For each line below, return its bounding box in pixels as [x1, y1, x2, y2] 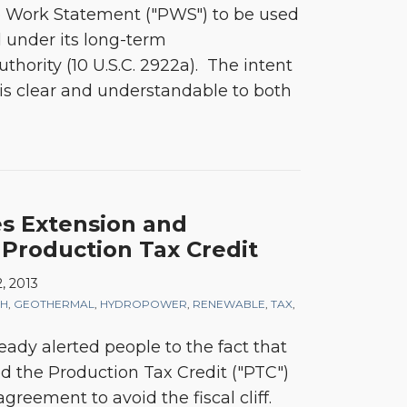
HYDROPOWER [100, 297, 187, 311]
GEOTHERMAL [14, 297, 94, 311]
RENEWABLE [193, 297, 265, 311]
